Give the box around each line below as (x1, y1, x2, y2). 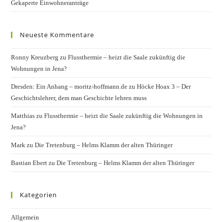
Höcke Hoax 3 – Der (137, 83, 191, 91)
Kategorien (20, 190, 57, 200)
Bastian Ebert (11, 159, 48, 167)
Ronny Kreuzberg (11, 54, 59, 61)
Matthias (11, 112, 35, 120)
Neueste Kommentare (20, 30, 95, 40)
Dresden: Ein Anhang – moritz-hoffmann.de (11, 83, 128, 91)
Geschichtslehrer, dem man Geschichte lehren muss (11, 94, 147, 102)
